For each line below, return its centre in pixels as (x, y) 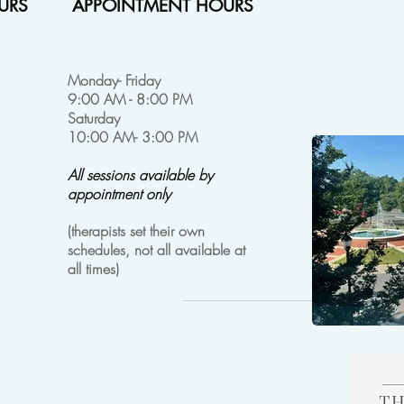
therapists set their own (138, 230)
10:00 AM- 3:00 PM (133, 137)
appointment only (119, 193)
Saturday (94, 118)
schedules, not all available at (156, 249)
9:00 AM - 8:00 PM (130, 99)
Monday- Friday (114, 80)
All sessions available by (140, 174)
